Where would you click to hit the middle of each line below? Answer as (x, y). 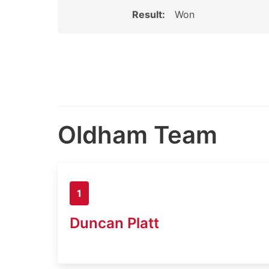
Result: (148, 14)
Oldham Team (138, 135)
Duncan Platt (114, 223)
